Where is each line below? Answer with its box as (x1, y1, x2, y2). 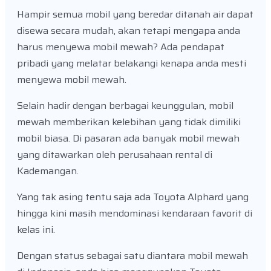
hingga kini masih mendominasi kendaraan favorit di (17, 205, 252, 221)
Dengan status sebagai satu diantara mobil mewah (17, 247, 248, 263)
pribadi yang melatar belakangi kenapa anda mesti (17, 55, 246, 71)
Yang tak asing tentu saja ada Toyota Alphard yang (17, 189, 249, 204)
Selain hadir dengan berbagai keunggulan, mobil (17, 97, 233, 113)
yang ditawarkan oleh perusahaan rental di (17, 146, 212, 162)
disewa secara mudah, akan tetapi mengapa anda (17, 22, 240, 38)
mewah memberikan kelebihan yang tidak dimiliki (17, 114, 241, 129)
